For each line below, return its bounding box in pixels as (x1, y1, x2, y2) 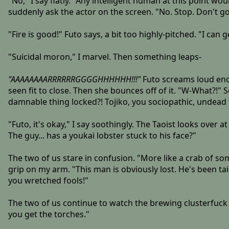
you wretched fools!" (8, 175, 88, 187)
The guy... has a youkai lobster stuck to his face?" (8, 130, 196, 142)
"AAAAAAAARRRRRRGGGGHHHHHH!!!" (8, 74, 141, 85)
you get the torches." (8, 209, 89, 220)
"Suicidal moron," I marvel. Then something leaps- (8, 51, 201, 63)
